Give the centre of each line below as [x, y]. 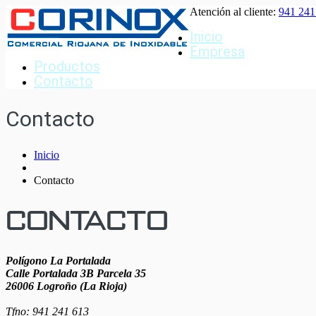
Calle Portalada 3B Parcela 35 [76, 274]
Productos [67, 66]
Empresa [217, 51]
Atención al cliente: [234, 12]
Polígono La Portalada [58, 261]
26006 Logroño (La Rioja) [66, 286]
